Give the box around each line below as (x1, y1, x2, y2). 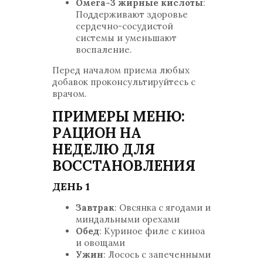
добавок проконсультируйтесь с (52, 76, 195, 87)
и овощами (76, 237, 125, 248)
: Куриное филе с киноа (99, 225, 205, 237)
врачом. (52, 88, 87, 99)
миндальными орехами (76, 214, 180, 225)
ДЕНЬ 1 (52, 180, 90, 193)
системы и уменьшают (76, 32, 177, 43)
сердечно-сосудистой (76, 21, 173, 32)
